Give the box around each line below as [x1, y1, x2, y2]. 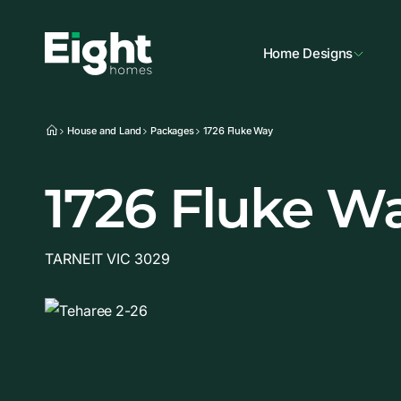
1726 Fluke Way [202, 124, 273, 137]
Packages [150, 124, 194, 137]
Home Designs [262, 45, 354, 62]
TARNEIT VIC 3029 [45, 250, 170, 268]
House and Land [67, 124, 142, 137]
